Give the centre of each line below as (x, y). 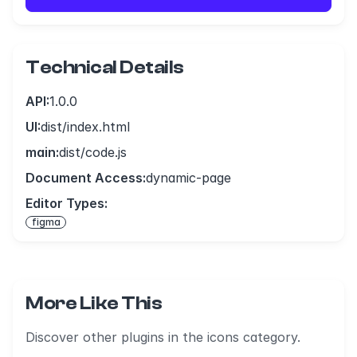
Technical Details (105, 67)
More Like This (94, 303)
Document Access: (86, 178)
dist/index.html (85, 127)
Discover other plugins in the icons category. (163, 337)
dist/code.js (93, 152)
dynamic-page (188, 178)
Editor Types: (67, 203)
